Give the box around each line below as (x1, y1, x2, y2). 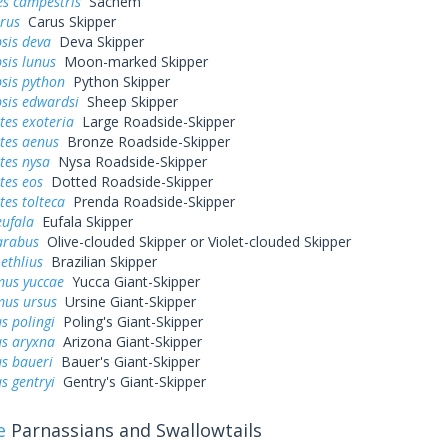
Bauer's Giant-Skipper (52, 352, 200, 371)
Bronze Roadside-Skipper (58, 132, 230, 151)
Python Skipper (64, 72, 170, 91)
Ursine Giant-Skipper (56, 292, 196, 311)
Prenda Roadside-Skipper (64, 192, 235, 211)
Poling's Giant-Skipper (54, 312, 203, 331)
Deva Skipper (50, 32, 144, 51)
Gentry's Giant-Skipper (54, 372, 206, 391)
